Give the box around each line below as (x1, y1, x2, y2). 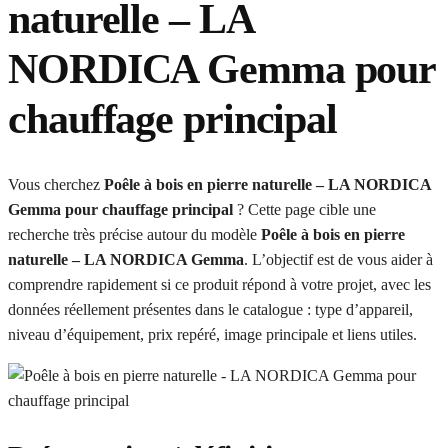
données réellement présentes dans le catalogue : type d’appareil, (8, 301, 413, 318)
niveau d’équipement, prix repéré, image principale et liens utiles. (8, 326, 417, 343)
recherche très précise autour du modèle (8, 226, 261, 243)
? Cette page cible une (233, 201, 376, 218)
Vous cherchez (8, 176, 104, 193)
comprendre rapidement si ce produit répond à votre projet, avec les (8, 276, 431, 293)
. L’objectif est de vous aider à (244, 251, 433, 268)
